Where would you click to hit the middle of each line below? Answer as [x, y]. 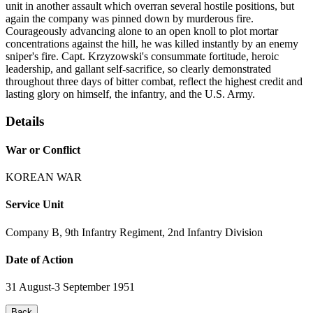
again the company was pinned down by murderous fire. [130, 18]
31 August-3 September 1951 [70, 287]
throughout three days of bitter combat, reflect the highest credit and [154, 81]
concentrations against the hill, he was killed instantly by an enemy [152, 43]
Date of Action [39, 259]
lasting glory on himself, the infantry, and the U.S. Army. [130, 94]
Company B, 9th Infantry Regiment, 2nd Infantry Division [134, 232]
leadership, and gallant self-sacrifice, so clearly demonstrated [138, 68]
